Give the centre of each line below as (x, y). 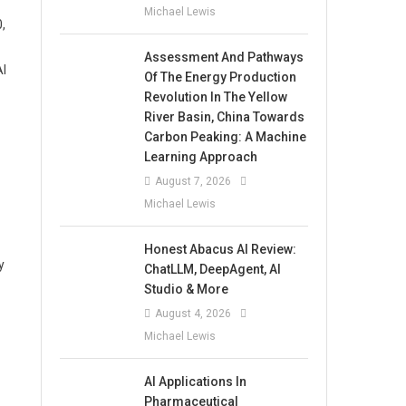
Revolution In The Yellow (216, 97)
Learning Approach (201, 156)
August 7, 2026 (193, 181)
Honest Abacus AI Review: (221, 249)
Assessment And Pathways (224, 57)
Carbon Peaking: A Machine (226, 136)
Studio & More (187, 289)
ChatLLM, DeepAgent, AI (213, 269)
